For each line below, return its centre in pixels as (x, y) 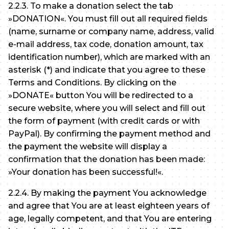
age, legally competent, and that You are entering (110, 219)
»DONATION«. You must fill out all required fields (108, 19)
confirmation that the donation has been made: (107, 159)
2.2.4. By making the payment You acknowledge (107, 193)
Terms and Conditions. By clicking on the (92, 83)
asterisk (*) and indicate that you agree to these (107, 70)
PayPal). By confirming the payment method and (109, 134)
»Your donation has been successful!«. (86, 172)
